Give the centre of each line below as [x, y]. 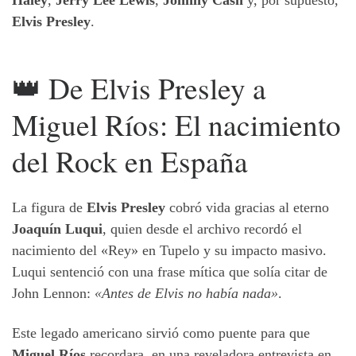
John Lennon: [53, 294]
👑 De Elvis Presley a [139, 87]
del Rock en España [130, 161]
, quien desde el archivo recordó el [202, 229]
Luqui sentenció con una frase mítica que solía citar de [170, 272]
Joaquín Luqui [57, 229]
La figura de [49, 208]
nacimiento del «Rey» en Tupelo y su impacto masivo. [169, 251]
